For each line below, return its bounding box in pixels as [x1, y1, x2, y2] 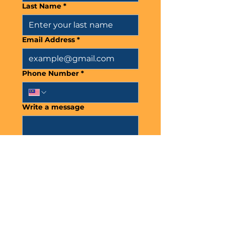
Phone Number [22, 69, 79, 78]
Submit [65, 167, 96, 177]
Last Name [22, 2, 61, 11]
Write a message [22, 102, 84, 111]
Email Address [22, 35, 75, 44]
